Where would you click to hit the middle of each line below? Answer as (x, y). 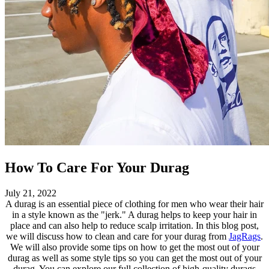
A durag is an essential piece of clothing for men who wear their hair (134, 204)
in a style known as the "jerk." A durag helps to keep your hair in (134, 214)
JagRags (245, 236)
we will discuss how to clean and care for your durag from (117, 236)
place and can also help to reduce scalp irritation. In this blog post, (134, 225)
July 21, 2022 (31, 193)
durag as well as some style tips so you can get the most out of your (134, 258)
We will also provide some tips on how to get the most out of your (134, 247)
